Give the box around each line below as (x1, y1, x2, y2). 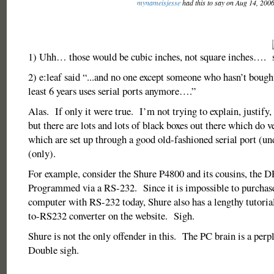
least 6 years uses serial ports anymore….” (28, 84, 196, 98)
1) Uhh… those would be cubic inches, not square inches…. (28, 50, 272, 64)
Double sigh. (28, 243, 79, 257)
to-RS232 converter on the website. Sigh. (28, 209, 194, 223)
